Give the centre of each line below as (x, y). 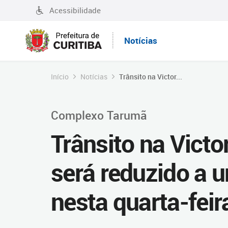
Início (60, 77)
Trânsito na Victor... (151, 77)
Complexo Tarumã (99, 115)
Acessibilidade (75, 10)
